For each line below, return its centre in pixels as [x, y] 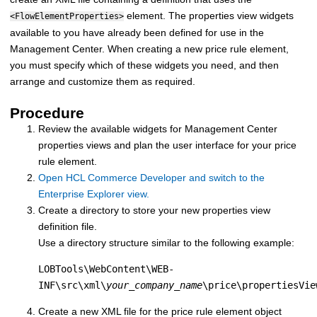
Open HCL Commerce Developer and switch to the [151, 177]
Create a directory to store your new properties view [154, 210]
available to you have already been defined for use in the [137, 32]
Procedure [47, 113]
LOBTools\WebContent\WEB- [106, 269]
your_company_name [154, 285]
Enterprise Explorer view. [94, 194]
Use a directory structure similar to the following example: [166, 242]
